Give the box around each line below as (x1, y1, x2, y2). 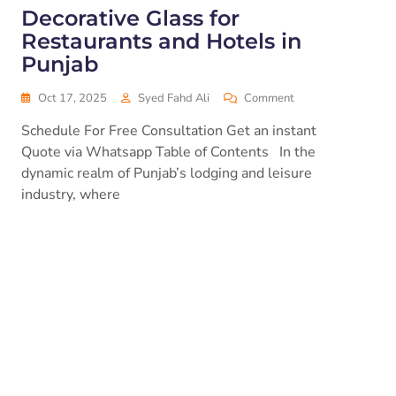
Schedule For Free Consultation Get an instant (21, 121, 316, 141)
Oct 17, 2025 (38, 90, 107, 106)
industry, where (21, 185, 120, 204)
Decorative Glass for (21, 5, 240, 31)
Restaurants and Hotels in (21, 28, 301, 54)
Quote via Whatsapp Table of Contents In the (21, 142, 316, 162)
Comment (244, 90, 294, 106)
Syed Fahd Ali (138, 90, 209, 106)
